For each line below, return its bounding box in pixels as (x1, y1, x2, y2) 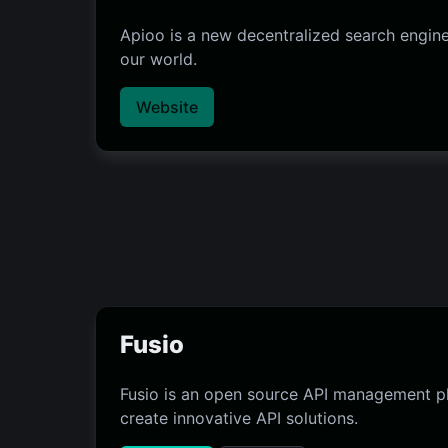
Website (136, 97, 198, 118)
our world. (120, 49, 197, 70)
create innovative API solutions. (120, 408, 358, 429)
